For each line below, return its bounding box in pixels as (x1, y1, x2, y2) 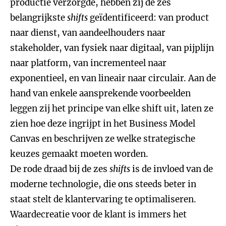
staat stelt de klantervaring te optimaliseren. (10, 194, 196, 205)
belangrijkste (10, 12, 67, 23)
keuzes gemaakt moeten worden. (10, 148, 148, 159)
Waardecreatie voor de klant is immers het (10, 209, 187, 220)
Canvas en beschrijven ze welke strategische (10, 133, 195, 144)
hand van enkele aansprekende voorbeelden (10, 88, 191, 99)
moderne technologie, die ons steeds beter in (10, 179, 196, 190)
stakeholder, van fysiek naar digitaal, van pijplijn (10, 42, 214, 53)
